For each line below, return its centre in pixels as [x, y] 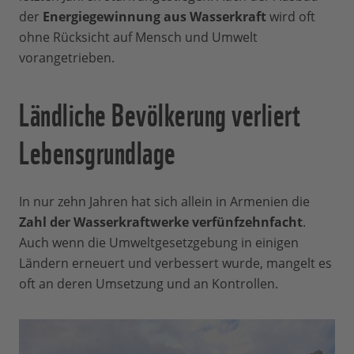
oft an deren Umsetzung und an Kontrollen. [149, 284]
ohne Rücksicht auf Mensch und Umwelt [138, 38]
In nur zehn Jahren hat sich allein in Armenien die [164, 202]
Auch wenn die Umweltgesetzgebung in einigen [159, 243]
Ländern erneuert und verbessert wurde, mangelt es [175, 264]
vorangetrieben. [67, 58]
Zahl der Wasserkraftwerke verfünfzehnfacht [161, 222]
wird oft [291, 17]
